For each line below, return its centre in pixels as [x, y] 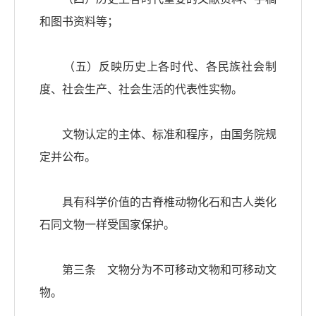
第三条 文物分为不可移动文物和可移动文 [158, 270]
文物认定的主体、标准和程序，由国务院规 [158, 135]
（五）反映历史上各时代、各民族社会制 [158, 67]
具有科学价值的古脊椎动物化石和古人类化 [158, 202]
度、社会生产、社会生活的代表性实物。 [141, 90]
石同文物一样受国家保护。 [107, 225]
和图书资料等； [79, 22]
